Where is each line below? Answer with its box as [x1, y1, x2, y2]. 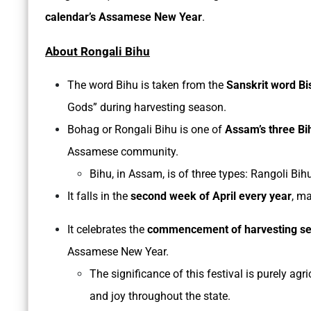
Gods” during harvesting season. [67, 101, 226, 115]
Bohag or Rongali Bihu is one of [67, 123, 225, 137]
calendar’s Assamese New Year [45, 10, 202, 24]
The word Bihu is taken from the [67, 78, 224, 92]
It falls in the [67, 190, 131, 203]
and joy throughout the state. [90, 289, 230, 303]
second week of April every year [131, 190, 292, 203]
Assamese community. [67, 145, 178, 159]
